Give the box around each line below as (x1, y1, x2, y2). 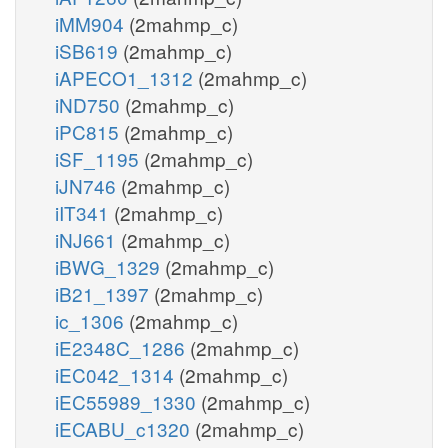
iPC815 (55, 117, 124, 145)
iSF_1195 (55, 144, 144, 172)
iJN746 (55, 171, 121, 199)
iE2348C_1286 (55, 333, 190, 361)
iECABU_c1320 (55, 414, 195, 442)
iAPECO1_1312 (55, 63, 198, 91)
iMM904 (55, 9, 129, 37)
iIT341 (55, 198, 114, 226)
